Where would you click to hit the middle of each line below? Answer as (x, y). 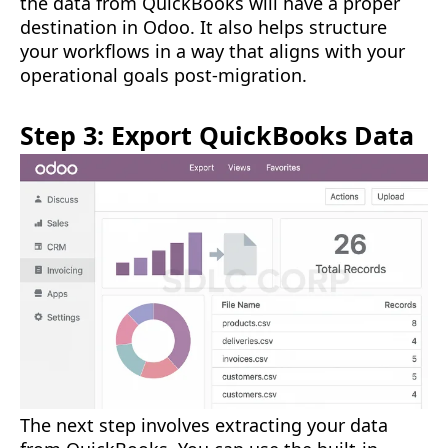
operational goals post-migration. (163, 75)
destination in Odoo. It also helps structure (203, 27)
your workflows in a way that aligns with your (212, 51)
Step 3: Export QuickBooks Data (217, 135)
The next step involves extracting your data (204, 425)
